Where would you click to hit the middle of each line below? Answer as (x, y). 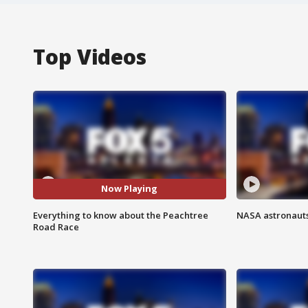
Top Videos (90, 56)
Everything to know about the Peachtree (121, 215)
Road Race (56, 227)
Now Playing (130, 189)
